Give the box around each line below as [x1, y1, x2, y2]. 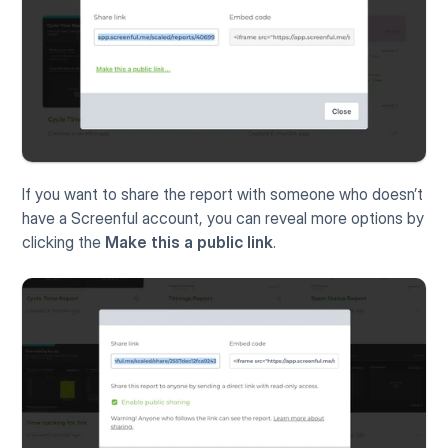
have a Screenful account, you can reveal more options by [22, 207, 425, 228]
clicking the [22, 231, 106, 252]
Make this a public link [105, 231, 274, 252]
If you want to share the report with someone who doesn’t [22, 183, 424, 204]
